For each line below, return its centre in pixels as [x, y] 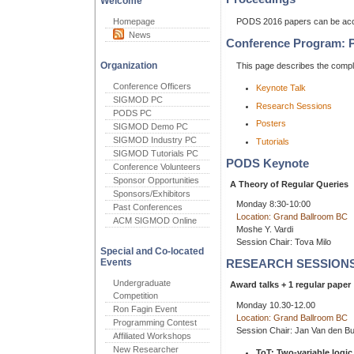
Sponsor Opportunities [156, 180]
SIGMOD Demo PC [151, 126]
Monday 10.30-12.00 [276, 305]
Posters [271, 124]
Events [116, 262]
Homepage [134, 21]
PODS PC [132, 113]
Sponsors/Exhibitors [152, 194]
